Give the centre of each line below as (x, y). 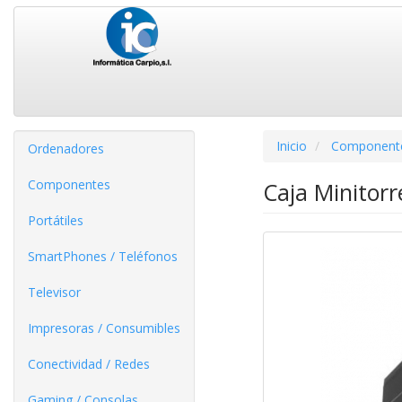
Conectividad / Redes (89, 364)
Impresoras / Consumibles (104, 328)
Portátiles (56, 220)
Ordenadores (66, 149)
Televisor (54, 292)
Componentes (69, 184)
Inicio (291, 146)
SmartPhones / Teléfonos (103, 256)
